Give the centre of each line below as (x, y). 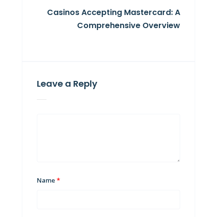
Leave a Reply (67, 84)
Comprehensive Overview (129, 25)
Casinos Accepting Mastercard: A (114, 12)
